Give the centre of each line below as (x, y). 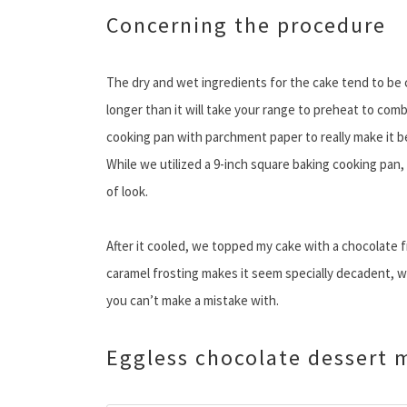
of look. (127, 192)
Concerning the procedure (246, 25)
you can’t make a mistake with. (193, 301)
